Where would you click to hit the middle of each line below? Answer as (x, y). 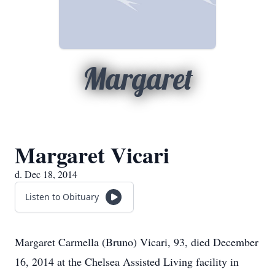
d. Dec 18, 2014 (46, 174)
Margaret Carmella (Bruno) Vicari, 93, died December (137, 242)
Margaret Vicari (92, 155)
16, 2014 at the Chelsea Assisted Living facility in (127, 261)
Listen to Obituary (62, 197)
